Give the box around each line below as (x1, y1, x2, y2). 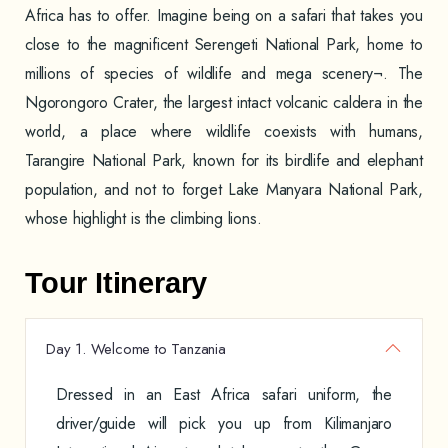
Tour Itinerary (25, 267, 208, 299)
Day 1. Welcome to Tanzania (46, 338, 226, 360)
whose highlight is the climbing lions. (25, 207, 262, 230)
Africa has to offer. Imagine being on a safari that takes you (25, 4, 423, 27)
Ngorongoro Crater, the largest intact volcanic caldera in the (25, 91, 423, 114)
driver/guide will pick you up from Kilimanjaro (56, 412, 392, 435)
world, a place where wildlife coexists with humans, (25, 120, 423, 143)
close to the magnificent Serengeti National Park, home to (25, 33, 423, 56)
